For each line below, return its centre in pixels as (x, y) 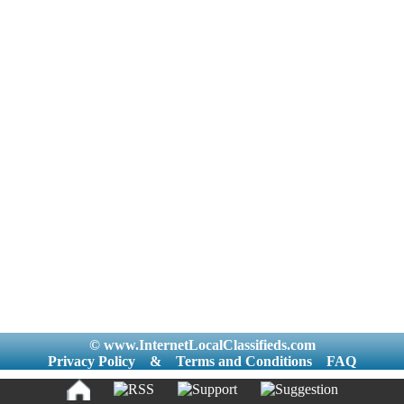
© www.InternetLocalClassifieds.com (202, 344)
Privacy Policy (92, 361)
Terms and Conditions (244, 361)
